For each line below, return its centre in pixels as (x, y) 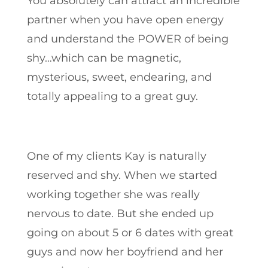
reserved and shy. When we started (122, 175)
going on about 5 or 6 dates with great (130, 232)
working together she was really (113, 194)
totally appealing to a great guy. (112, 96)
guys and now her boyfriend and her (125, 252)
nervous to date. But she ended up (120, 213)
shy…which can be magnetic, (104, 58)
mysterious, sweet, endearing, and (119, 77)
